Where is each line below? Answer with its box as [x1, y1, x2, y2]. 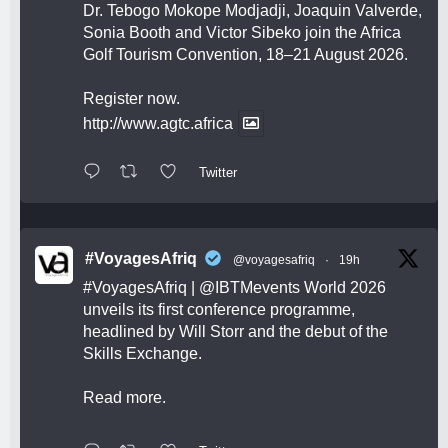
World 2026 [300, 278, 386, 296]
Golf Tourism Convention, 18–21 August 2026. [83, 46, 408, 64]
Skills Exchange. [83, 344, 202, 362]
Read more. [83, 388, 166, 406]
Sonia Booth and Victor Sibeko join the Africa [83, 24, 401, 42]
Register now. [83, 90, 180, 108]
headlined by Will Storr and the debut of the [83, 322, 388, 340]
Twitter [198, 165, 237, 181]
